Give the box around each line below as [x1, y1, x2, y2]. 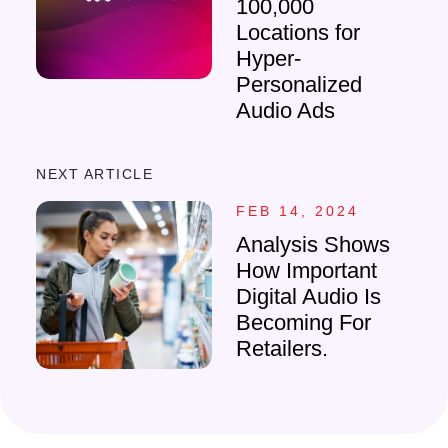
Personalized [236, 72, 362, 97]
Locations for [236, 20, 360, 45]
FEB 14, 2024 [236, 203, 359, 219]
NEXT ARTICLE [36, 166, 153, 182]
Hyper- [236, 46, 301, 71]
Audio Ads [236, 98, 335, 123]
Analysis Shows [236, 232, 390, 257]
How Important [236, 258, 377, 283]
